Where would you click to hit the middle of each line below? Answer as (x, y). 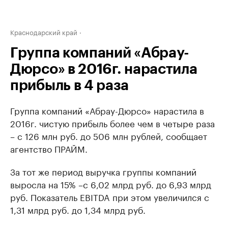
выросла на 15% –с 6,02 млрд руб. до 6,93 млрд (111, 184)
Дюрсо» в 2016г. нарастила (104, 69)
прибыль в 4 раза (70, 85)
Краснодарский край (44, 32)
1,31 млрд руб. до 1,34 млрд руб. (78, 209)
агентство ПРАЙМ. (49, 148)
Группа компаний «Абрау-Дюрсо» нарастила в (107, 110)
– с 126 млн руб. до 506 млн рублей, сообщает (109, 135)
